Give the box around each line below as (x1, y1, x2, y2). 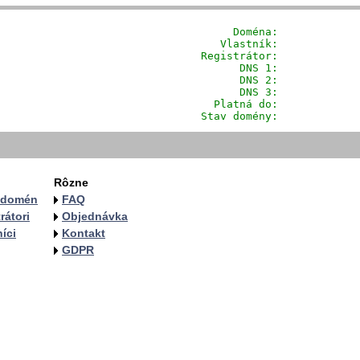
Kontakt (62, 227, 105, 239)
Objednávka (62, 210, 128, 223)
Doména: (143, 26, 284, 38)
